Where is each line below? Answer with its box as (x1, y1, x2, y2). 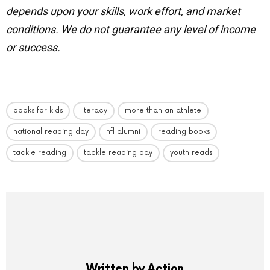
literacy (80, 105, 107, 115)
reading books (158, 127, 210, 136)
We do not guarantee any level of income (61, 22, 256, 36)
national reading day (13, 127, 89, 136)
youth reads (170, 148, 212, 157)
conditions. (6, 22, 58, 36)
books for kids (13, 105, 63, 115)
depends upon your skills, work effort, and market (6, 4, 240, 17)
